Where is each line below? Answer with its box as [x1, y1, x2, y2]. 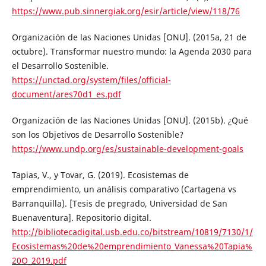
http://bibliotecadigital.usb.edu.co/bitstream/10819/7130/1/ [11, 226, 253, 237]
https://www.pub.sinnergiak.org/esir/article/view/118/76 [11, 5, 240, 17]
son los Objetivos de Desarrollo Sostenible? [11, 128, 183, 140]
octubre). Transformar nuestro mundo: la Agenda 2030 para [11, 45, 252, 57]
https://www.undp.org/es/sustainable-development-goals [11, 142, 243, 154]
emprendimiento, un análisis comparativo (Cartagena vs [11, 183, 236, 195]
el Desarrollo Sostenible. [11, 59, 109, 71]
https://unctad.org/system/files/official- [11, 74, 171, 85]
